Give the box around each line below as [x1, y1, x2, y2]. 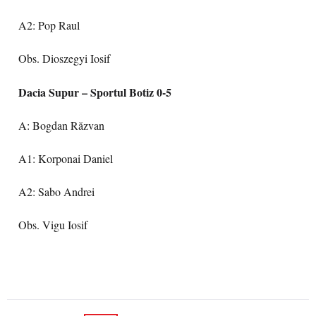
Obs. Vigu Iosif [18, 217, 87, 233]
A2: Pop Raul [18, 18, 80, 33]
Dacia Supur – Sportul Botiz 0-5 [18, 84, 171, 100]
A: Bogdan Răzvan [18, 118, 104, 133]
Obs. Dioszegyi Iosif [18, 51, 110, 66]
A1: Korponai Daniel [18, 151, 113, 166]
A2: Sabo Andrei [18, 184, 95, 200]
